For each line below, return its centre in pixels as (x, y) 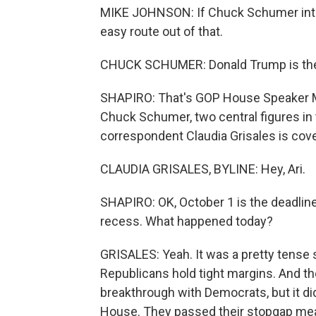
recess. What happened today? (187, 221)
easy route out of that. (162, 31)
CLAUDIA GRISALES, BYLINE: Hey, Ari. (203, 169)
